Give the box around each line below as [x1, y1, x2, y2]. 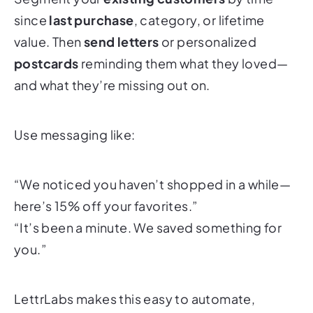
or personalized [159, 33, 257, 50]
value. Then [14, 33, 84, 50]
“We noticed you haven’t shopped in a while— [14, 175, 291, 192]
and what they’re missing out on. [14, 76, 210, 93]
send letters [83, 33, 159, 50]
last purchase [49, 11, 134, 28]
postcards [14, 54, 79, 71]
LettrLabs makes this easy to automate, [14, 290, 256, 307]
